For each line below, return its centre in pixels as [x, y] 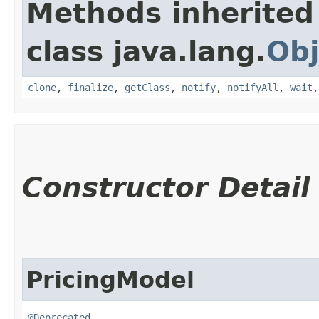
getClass [147, 87]
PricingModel [110, 279]
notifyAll [253, 87]
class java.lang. [146, 51]
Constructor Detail [166, 187]
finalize [90, 87]
